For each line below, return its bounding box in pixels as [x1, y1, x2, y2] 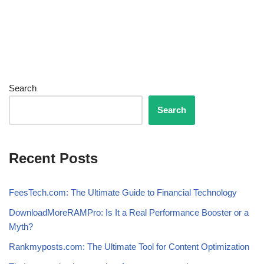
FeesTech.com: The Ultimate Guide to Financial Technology [9, 187, 237, 198]
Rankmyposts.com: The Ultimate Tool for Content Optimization [9, 242, 249, 252]
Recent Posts [9, 150, 98, 167]
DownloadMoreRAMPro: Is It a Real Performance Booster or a [9, 207, 249, 218]
